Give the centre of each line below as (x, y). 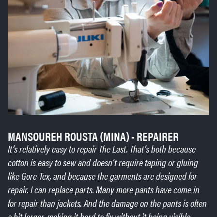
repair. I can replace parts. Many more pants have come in (104, 189)
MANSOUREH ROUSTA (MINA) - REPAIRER (93, 136)
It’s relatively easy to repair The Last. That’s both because (102, 149)
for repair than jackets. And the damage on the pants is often (107, 203)
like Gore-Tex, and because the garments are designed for (102, 176)
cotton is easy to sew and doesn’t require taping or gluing (103, 162)
